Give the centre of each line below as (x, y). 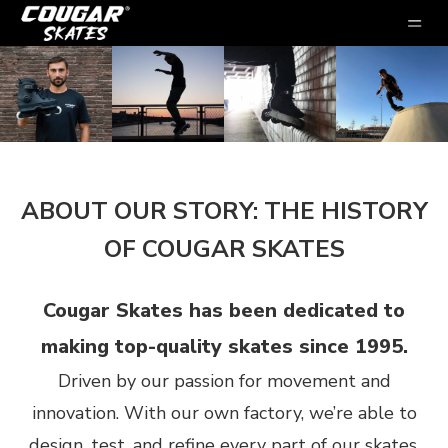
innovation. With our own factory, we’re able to (224, 413)
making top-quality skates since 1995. (224, 347)
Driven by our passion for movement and (224, 381)
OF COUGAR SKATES (224, 249)
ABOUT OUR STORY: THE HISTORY (224, 211)
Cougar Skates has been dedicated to (224, 311)
